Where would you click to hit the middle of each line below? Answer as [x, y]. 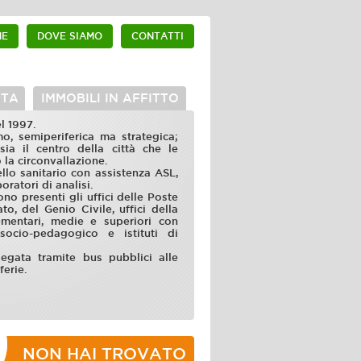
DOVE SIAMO [70, 36]
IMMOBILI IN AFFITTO [110, 98]
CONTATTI [158, 36]
